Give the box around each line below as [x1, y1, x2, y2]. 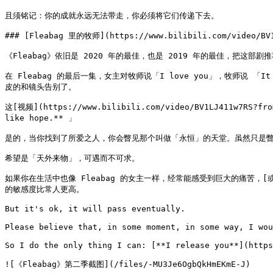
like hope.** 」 [5, 113, 76, 122]
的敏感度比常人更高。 [5, 185, 84, 194]
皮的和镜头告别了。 [5, 82, 76, 91]
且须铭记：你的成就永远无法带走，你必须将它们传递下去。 [5, 11, 219, 20]
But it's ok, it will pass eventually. [5, 204, 185, 213]
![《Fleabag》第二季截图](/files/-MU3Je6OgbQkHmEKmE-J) [5, 260, 250, 269]
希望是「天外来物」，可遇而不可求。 [5, 154, 140, 163]
